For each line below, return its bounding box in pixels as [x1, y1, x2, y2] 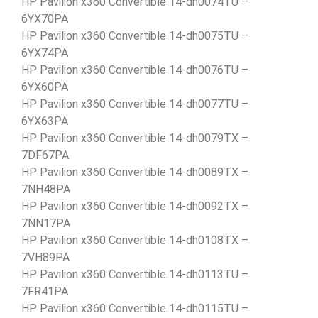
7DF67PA [21, 148, 69, 162]
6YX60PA [21, 79, 68, 94]
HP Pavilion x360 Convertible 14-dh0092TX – [21, 199, 248, 213]
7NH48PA [21, 182, 70, 196]
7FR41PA [21, 284, 68, 298]
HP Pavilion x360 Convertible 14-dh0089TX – [21, 165, 248, 179]
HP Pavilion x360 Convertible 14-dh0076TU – [21, 62, 248, 77]
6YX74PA [21, 45, 68, 60]
